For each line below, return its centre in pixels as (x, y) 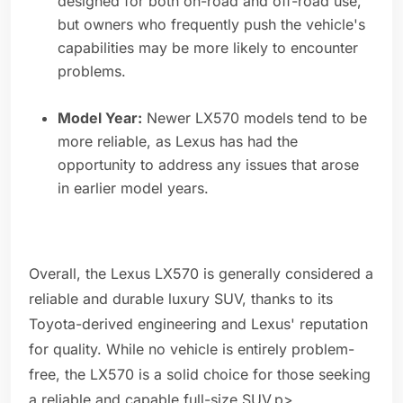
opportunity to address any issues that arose (208, 165)
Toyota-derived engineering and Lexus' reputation (198, 324)
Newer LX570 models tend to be (255, 118)
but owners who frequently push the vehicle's (211, 25)
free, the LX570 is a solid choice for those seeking (200, 375)
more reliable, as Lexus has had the (178, 142)
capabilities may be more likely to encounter (208, 48)
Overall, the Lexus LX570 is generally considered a (201, 274)
